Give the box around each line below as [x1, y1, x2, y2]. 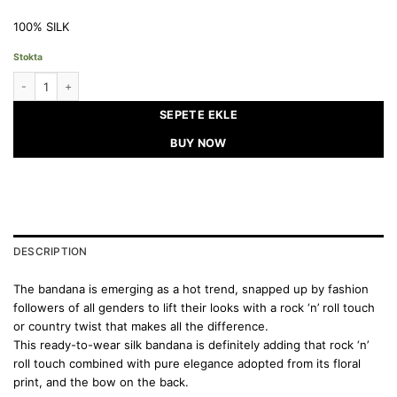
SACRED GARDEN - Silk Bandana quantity [12, 73, 227, 86]
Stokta [13, 51, 43, 63]
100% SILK [13, 19, 70, 34]
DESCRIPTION [13, 245, 88, 259]
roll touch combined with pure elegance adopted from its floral [13, 356, 361, 371]
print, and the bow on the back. [13, 375, 189, 390]
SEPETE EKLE [159, 108, 238, 122]
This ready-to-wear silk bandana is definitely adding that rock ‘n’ [13, 338, 369, 353]
